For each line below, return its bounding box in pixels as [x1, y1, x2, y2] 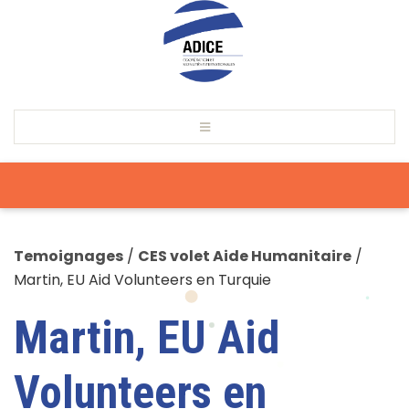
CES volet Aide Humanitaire [138, 246, 351, 267]
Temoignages [14, 246, 123, 267]
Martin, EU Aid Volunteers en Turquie [14, 269, 271, 290]
